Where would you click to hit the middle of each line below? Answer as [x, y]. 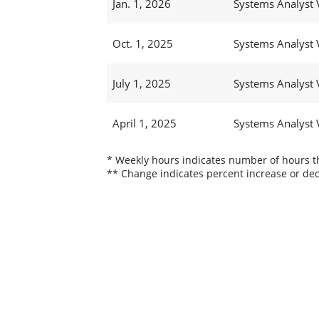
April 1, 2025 [144, 124]
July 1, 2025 [141, 84]
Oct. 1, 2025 [142, 44]
